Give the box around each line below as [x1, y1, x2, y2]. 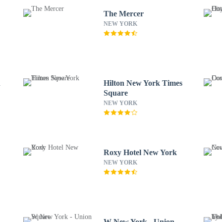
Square [103, 89, 128, 97]
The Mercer [103, 9, 144, 18]
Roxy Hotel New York [103, 148, 177, 157]
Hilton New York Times [103, 79, 182, 87]
